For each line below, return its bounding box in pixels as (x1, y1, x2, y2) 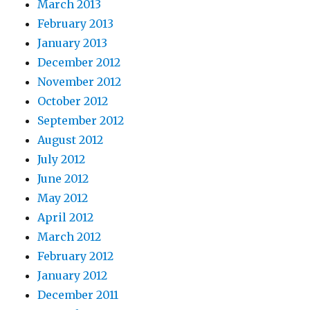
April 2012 (37, 210, 94, 224)
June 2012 (37, 172, 89, 185)
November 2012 (37, 75, 122, 89)
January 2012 (37, 268, 108, 282)
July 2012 (37, 152, 86, 166)
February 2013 (37, 17, 114, 30)
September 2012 (37, 113, 125, 127)
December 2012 (37, 55, 121, 69)
